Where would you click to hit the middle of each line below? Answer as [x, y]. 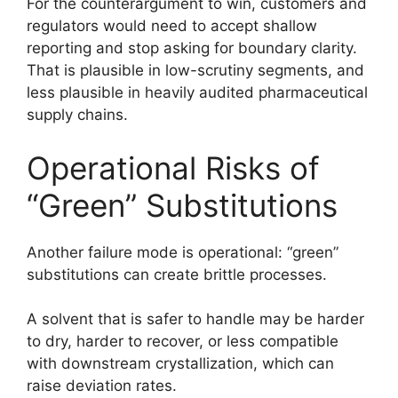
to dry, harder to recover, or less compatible [183, 342]
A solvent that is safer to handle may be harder [195, 319]
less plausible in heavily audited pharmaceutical [197, 93]
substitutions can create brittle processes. [177, 274]
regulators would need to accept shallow [172, 26]
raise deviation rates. [102, 386]
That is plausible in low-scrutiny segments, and [195, 71]
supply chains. [77, 115]
